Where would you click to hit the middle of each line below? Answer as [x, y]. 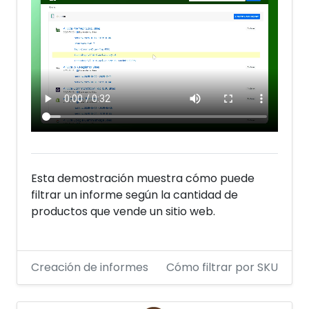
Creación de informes [90, 268]
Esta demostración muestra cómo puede [143, 179]
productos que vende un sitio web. [123, 212]
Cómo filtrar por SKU [222, 268]
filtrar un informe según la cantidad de [134, 195]
